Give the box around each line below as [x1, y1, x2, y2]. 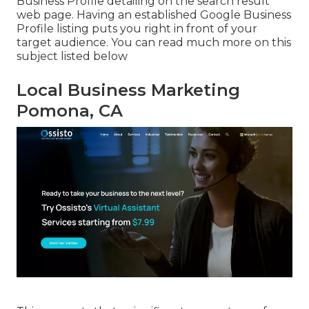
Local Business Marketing [17, 79, 240, 100]
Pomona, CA [17, 100, 123, 121]
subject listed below [17, 49, 128, 63]
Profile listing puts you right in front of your [17, 21, 257, 35]
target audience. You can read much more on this [17, 35, 291, 49]
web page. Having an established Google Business [17, 8, 291, 21]
